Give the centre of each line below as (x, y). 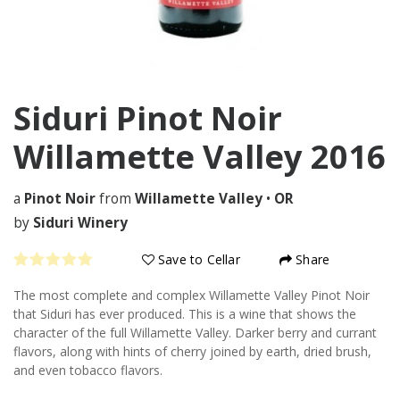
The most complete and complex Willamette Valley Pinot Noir (192, 295)
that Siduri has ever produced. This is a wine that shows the (185, 314)
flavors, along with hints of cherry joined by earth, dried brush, (192, 351)
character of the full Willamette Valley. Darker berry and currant (195, 333)
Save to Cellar (197, 259)
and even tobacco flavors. (88, 370)
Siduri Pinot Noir (148, 118)
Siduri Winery (80, 222)
